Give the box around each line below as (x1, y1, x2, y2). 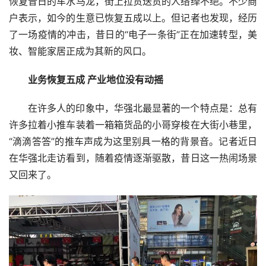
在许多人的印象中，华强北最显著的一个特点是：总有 (27, 103, 257, 115)
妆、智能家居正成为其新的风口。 (9, 46, 151, 58)
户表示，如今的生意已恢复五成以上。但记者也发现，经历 (9, 12, 257, 24)
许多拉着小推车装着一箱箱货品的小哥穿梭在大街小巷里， (9, 119, 257, 131)
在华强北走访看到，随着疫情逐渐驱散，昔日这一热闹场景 (9, 153, 257, 164)
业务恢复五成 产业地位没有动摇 (27, 74, 163, 86)
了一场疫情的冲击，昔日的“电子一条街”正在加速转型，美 (9, 29, 257, 41)
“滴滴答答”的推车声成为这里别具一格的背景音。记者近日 (9, 136, 257, 148)
